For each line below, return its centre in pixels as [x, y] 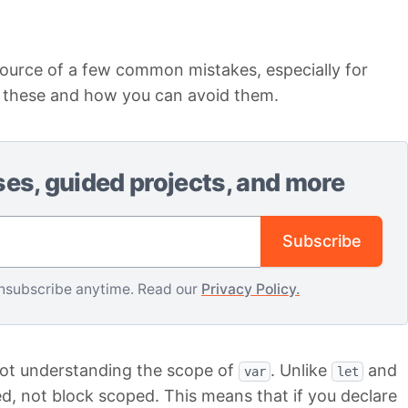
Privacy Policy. [250, 290]
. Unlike [301, 371]
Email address [145, 227]
